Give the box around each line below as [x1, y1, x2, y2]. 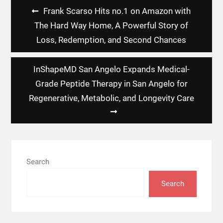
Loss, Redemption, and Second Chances [36, 35, 187, 45]
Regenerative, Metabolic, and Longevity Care [28, 93, 194, 104]
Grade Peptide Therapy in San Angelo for [35, 79, 188, 89]
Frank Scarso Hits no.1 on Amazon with [43, 6, 191, 16]
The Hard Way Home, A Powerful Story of [34, 20, 189, 31]
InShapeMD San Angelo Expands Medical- [33, 64, 190, 75]
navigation [10, 16, 57, 32]
